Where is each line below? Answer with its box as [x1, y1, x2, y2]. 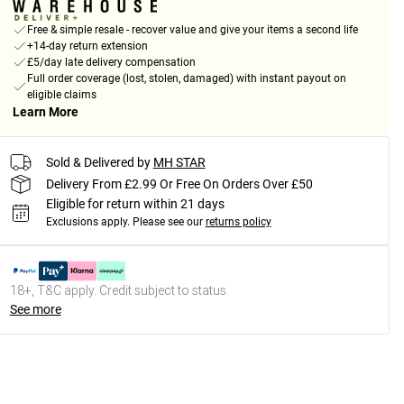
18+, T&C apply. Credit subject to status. [9, 282, 229, 299]
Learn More [12, 105, 78, 120]
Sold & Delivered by [45, 154, 151, 170]
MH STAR [152, 154, 206, 170]
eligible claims [26, 88, 96, 102]
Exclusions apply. [45, 216, 130, 229]
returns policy [205, 216, 271, 229]
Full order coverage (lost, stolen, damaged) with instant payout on [26, 72, 346, 86]
